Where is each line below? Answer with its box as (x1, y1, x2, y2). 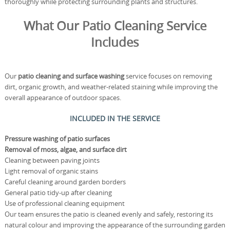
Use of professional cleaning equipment (4, 199, 125, 208)
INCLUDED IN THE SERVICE (69, 113, 160, 123)
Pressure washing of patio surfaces (4, 134, 110, 143)
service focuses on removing (124, 71, 212, 81)
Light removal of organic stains (4, 166, 98, 176)
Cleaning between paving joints (4, 156, 100, 165)
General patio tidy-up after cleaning (4, 188, 112, 197)
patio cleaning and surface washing (17, 71, 124, 81)
